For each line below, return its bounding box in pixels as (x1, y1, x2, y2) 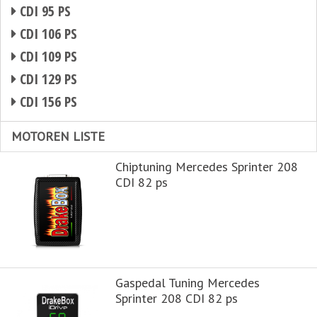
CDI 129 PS (16, 69, 77, 88)
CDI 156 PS (16, 92, 77, 111)
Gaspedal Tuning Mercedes (115, 274, 260, 291)
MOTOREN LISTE (11, 128, 105, 144)
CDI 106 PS (16, 24, 77, 43)
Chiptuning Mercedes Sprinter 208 (115, 158, 298, 175)
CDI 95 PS (16, 1, 71, 21)
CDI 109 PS (16, 47, 77, 66)
